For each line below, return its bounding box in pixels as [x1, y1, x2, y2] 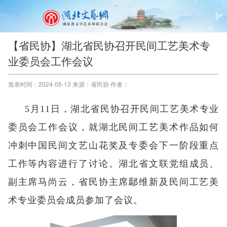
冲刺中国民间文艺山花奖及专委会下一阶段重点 [8, 140, 219, 150]
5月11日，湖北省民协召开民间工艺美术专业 [25, 104, 219, 114]
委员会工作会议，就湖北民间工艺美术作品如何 [8, 122, 219, 132]
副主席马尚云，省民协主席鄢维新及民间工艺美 [8, 177, 219, 187]
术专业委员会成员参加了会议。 [8, 195, 143, 205]
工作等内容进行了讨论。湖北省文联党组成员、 [8, 159, 219, 169]
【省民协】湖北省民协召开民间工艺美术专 [8, 37, 210, 53]
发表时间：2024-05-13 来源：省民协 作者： [8, 80, 129, 88]
